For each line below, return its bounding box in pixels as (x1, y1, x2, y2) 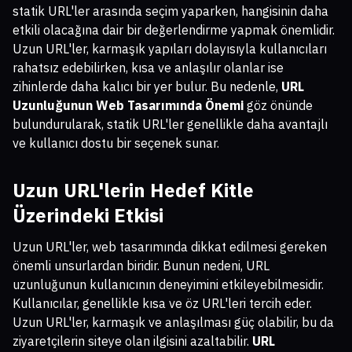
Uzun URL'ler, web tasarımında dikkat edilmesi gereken (13, 239, 327, 255)
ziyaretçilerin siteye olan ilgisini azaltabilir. (13, 333, 252, 350)
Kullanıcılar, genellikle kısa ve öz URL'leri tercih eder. (13, 295, 312, 312)
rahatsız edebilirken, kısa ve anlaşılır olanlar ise (13, 60, 284, 76)
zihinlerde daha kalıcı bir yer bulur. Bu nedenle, (13, 79, 281, 95)
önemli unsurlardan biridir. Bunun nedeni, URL (13, 258, 269, 274)
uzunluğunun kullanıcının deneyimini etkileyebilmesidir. (13, 277, 324, 293)
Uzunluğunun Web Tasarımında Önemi (13, 97, 244, 114)
